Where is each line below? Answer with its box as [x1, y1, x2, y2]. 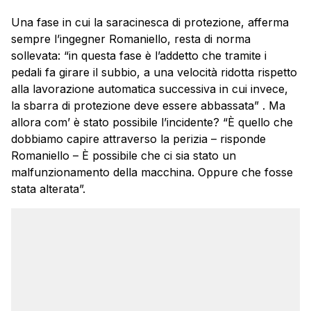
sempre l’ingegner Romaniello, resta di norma [11, 32, 251, 47]
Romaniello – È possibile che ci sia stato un [11, 149, 236, 163]
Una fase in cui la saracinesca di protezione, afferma [11, 15, 289, 30]
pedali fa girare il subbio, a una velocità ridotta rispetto [11, 65, 297, 80]
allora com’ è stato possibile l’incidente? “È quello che [11, 115, 293, 130]
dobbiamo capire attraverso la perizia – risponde [11, 132, 266, 146]
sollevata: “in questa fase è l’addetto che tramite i [11, 49, 267, 63]
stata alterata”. [11, 182, 85, 196]
